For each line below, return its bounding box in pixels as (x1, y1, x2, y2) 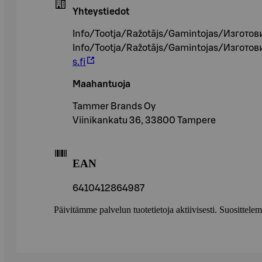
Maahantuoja (73, 80, 130, 89)
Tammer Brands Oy (73, 102, 156, 112)
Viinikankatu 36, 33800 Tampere (73, 116, 216, 126)
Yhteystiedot (73, 7, 129, 17)
